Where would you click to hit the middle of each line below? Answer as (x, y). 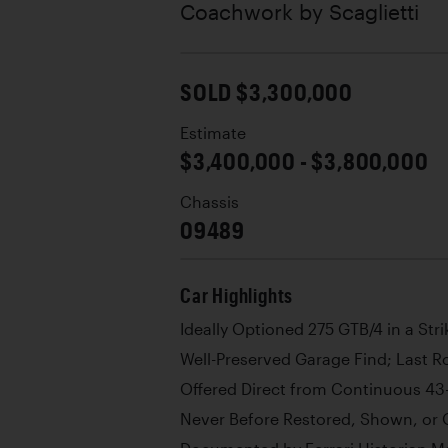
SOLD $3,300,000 (266, 91)
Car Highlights (237, 295)
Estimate (213, 133)
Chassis (209, 202)
